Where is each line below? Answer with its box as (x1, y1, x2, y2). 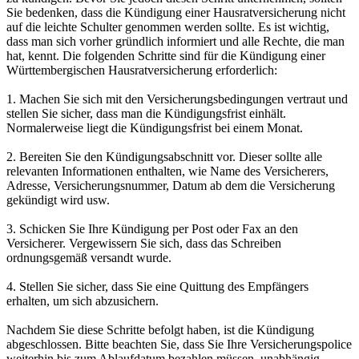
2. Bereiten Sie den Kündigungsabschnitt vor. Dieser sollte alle (6, 150, 322, 163)
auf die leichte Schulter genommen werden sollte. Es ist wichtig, (6, 20, 329, 34)
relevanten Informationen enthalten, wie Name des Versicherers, (6, 164, 329, 178)
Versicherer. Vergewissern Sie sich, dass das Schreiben (6, 236, 281, 250)
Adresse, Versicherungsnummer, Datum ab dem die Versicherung (6, 179, 335, 192)
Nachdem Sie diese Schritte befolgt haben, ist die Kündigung (6, 323, 314, 337)
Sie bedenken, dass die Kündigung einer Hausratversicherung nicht (6, 6, 345, 19)
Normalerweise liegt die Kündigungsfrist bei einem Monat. (6, 121, 303, 135)
